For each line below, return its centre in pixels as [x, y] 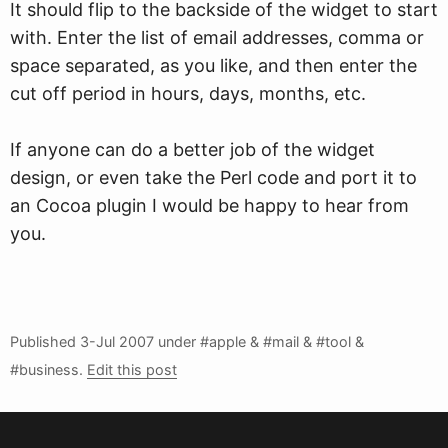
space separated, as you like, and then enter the [213, 65]
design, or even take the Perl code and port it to [213, 177]
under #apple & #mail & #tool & [259, 341]
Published [45, 341]
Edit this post [132, 369]
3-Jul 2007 [117, 341]
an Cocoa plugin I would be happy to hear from [209, 205]
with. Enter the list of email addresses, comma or [217, 37]
